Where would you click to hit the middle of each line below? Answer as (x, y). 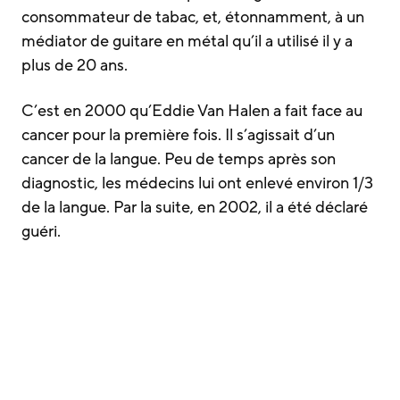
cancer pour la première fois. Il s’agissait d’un (178, 134)
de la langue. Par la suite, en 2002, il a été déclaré (195, 207)
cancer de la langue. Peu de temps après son (179, 158)
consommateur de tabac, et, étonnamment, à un (193, 17)
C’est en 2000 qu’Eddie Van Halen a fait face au (192, 110)
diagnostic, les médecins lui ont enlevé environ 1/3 (197, 183)
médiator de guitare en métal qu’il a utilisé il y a (187, 41)
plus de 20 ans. (75, 65)
